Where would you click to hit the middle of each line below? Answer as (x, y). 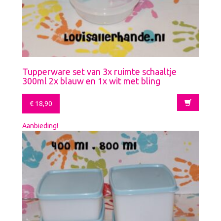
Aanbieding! (40, 126)
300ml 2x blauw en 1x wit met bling (91, 81)
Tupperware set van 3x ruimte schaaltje (99, 71)
